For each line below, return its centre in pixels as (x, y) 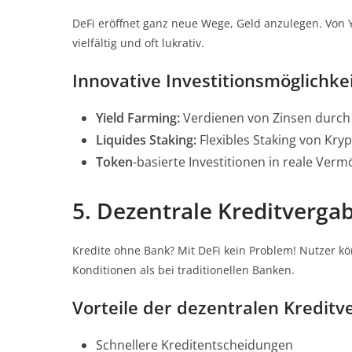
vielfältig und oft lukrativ (137, 43)
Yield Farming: (138, 118)
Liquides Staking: (146, 140)
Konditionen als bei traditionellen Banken (182, 270)
